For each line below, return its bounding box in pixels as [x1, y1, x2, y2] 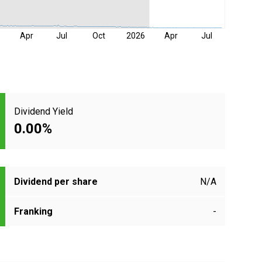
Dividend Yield [14, 105, 73, 117]
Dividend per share [14, 176, 98, 188]
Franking [14, 206, 53, 218]
